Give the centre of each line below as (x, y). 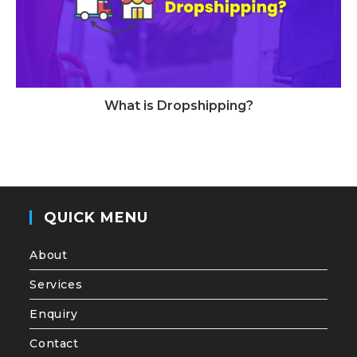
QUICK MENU (96, 218)
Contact (54, 344)
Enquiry (54, 314)
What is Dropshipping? (178, 106)
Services (56, 285)
